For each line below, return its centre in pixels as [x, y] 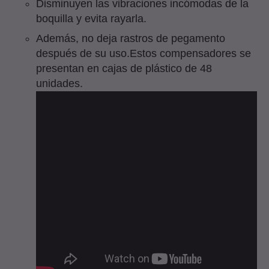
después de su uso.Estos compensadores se [144, 53]
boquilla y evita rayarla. [91, 18]
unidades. [59, 83]
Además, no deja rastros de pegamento [131, 38]
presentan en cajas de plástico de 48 [124, 68]
